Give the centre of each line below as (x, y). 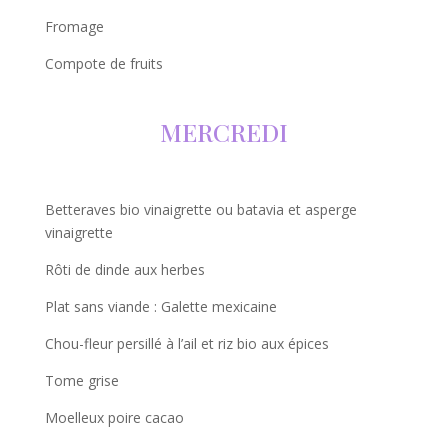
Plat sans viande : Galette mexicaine (160, 307)
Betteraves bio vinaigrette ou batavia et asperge (200, 210)
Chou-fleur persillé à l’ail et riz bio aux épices (186, 344)
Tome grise (81, 381)
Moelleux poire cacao (114, 418)
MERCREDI (223, 132)
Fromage (74, 27)
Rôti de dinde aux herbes (124, 270)
